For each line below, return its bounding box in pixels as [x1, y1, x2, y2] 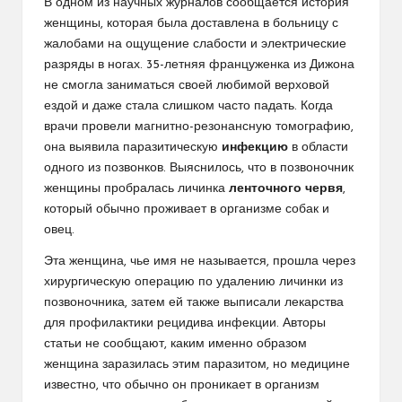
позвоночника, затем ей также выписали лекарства [44, 297, 344, 310]
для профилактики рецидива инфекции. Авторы [44, 318, 326, 330]
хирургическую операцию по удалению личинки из [44, 276, 343, 289]
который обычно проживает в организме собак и [44, 204, 329, 216]
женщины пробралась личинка [44, 183, 229, 196]
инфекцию [222, 142, 288, 154]
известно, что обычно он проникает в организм [44, 380, 319, 392]
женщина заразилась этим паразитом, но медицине [44, 359, 350, 371]
